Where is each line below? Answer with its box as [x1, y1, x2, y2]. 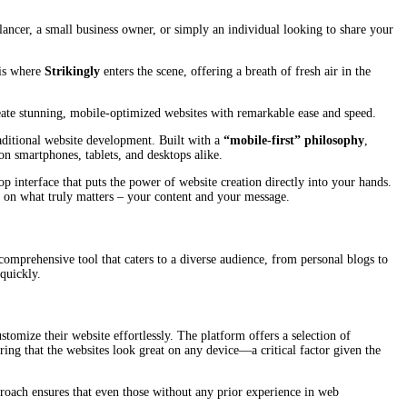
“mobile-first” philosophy [223, 133, 364, 147]
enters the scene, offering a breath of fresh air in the [100, 64, 371, 78]
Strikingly [45, 64, 100, 78]
